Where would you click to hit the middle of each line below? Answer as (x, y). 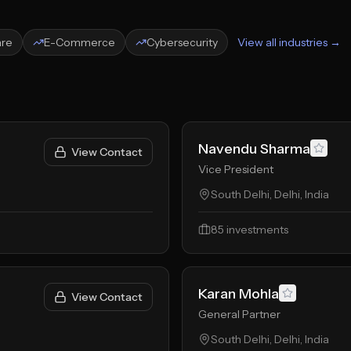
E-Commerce (80, 42)
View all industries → (289, 42)
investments (256, 230)
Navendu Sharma (254, 149)
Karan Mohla (239, 294)
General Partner (239, 314)
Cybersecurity (182, 42)
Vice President (236, 169)
